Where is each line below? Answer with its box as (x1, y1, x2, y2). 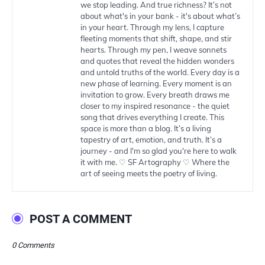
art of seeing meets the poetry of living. (80, 169, 217, 178)
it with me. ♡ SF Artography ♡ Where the (80, 157, 230, 167)
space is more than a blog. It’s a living (80, 124, 211, 133)
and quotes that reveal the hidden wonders (80, 56, 234, 66)
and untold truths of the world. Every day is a (80, 67, 240, 77)
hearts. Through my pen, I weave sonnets (80, 45, 227, 54)
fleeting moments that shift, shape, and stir (80, 34, 232, 43)
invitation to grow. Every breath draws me (80, 90, 230, 99)
